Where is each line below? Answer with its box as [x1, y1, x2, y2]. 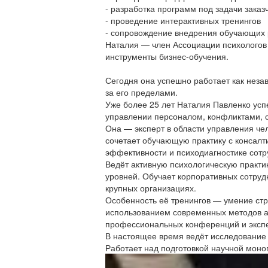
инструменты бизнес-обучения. [105, 50, 229, 62]
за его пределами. [105, 86, 178, 98]
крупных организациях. [105, 182, 196, 194]
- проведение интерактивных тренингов [105, 14, 261, 26]
